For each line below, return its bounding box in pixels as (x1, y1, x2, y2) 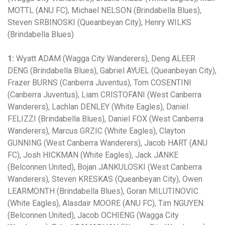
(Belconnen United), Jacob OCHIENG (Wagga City (8, 210, 179, 220)
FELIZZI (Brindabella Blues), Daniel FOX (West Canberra (8, 114, 203, 124)
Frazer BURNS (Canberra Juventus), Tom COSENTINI (8, 78, 191, 87)
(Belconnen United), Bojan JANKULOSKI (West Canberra (8, 162, 202, 172)
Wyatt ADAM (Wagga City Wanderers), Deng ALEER (14, 54, 195, 63)
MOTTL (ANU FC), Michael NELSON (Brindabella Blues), (8, 6, 201, 15)
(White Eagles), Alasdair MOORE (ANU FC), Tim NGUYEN (8, 198, 203, 208)
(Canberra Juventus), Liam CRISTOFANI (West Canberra (8, 90, 201, 99)
